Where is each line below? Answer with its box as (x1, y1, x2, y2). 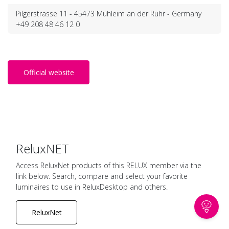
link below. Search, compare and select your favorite (16, 171, 188, 181)
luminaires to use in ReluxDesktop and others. (16, 182, 168, 192)
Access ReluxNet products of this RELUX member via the (16, 161, 201, 170)
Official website (23, 67, 74, 77)
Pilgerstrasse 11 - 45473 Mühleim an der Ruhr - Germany (16, 9, 201, 18)
